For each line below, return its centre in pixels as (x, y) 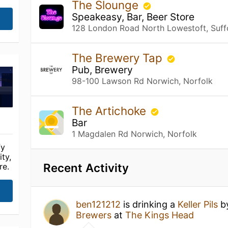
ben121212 (98, 204)
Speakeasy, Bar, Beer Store (133, 17)
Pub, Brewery (103, 70)
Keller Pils (198, 204)
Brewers (94, 215)
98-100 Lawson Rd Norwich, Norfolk (142, 81)
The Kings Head (160, 215)
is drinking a (149, 204)
